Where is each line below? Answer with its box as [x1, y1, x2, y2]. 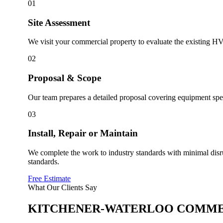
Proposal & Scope [28, 72, 101, 83]
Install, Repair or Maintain [28, 128, 138, 139]
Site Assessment [28, 17, 90, 28]
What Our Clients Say [28, 183, 97, 192]
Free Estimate [28, 174, 71, 183]
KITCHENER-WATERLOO [28, 202, 177, 215]
